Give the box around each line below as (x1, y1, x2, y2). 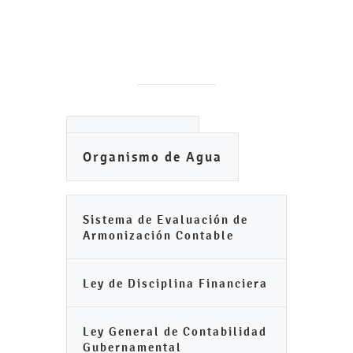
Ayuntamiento (83, 132, 183, 149)
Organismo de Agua (83, 149, 222, 165)
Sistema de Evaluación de (83, 212, 248, 227)
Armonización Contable (83, 228, 234, 243)
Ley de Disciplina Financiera (83, 276, 268, 291)
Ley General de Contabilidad (83, 324, 267, 339)
